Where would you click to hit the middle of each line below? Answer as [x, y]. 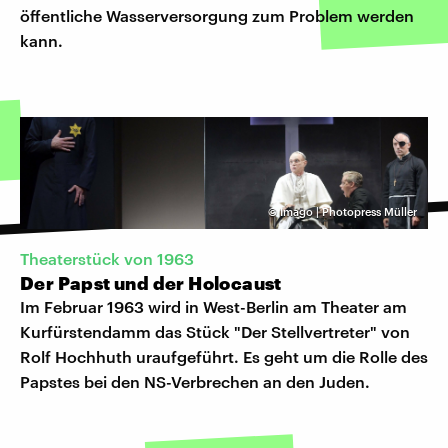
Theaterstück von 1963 [107, 258]
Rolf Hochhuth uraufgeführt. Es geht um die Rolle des [224, 356]
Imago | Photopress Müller [348, 211]
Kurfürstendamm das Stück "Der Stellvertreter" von [215, 331]
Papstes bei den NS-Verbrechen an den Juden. [195, 381]
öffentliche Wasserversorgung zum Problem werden [217, 15]
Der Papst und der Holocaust [151, 282]
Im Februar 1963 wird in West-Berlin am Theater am [213, 306]
